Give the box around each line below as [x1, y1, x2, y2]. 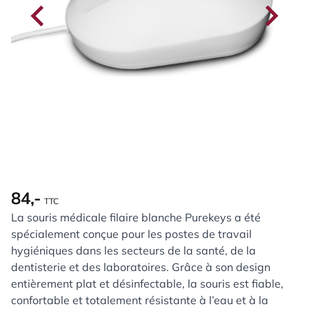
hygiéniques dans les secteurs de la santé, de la [11, 243, 256, 257]
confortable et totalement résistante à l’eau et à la [11, 293, 268, 307]
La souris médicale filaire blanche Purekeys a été [11, 210, 261, 224]
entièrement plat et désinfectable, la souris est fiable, [11, 277, 283, 290]
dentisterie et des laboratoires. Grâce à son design [11, 260, 270, 274]
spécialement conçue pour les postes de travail [11, 227, 252, 241]
